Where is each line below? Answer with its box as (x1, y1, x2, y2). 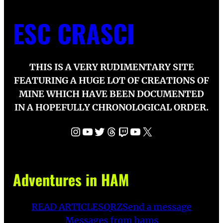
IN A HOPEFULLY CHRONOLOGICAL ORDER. (14, 101, 209, 113)
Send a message (122, 201, 192, 213)
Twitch (117, 123, 125, 139)
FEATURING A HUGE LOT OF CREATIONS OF (14, 74, 209, 86)
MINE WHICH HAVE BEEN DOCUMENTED (19, 88, 204, 100)
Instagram (69, 123, 81, 139)
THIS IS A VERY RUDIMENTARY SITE (29, 61, 194, 73)
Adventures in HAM (12, 168, 129, 191)
